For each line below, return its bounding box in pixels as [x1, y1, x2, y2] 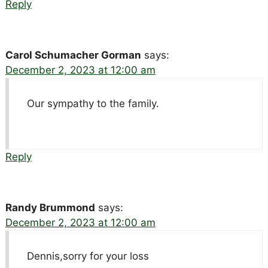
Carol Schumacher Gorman [5, 48, 141, 61]
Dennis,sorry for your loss [26, 249, 149, 262]
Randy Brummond [5, 201, 95, 214]
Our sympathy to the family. [26, 97, 159, 109]
